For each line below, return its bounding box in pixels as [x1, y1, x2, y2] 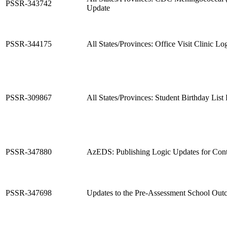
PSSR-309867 [6, 93, 52, 102]
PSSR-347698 [6, 188, 52, 197]
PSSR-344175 [6, 39, 52, 48]
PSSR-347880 [6, 147, 52, 156]
